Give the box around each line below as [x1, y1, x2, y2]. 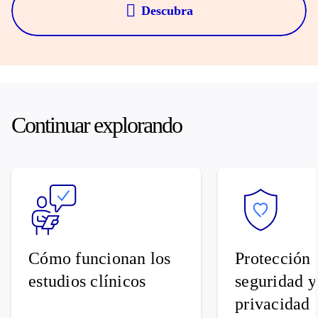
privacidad [235, 294, 310, 313]
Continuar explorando [11, 111, 182, 138]
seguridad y [235, 271, 317, 290]
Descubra [141, 3, 193, 18]
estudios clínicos [28, 271, 146, 290]
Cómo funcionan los [28, 248, 171, 268]
